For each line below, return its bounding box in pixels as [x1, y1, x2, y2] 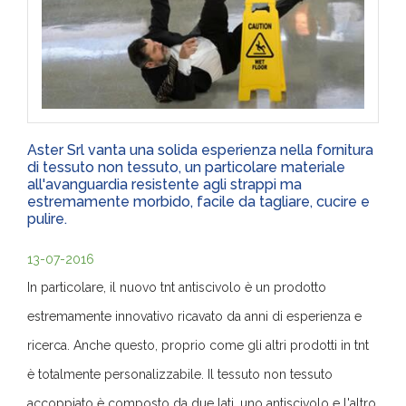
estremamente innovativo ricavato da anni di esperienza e [27, 308, 362, 324]
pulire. [27, 209, 67, 227]
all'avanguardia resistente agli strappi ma [27, 175, 302, 193]
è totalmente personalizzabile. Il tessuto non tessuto [27, 366, 333, 382]
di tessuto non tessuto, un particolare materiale [27, 158, 345, 176]
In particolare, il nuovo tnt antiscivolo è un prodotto [27, 279, 326, 295]
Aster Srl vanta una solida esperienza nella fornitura [27, 140, 373, 159]
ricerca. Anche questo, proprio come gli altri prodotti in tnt [27, 337, 369, 353]
